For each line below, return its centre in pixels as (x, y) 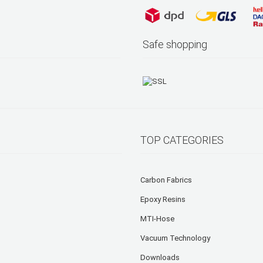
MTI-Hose (157, 218)
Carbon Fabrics (166, 180)
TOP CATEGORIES (182, 140)
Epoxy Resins (163, 199)
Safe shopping (175, 45)
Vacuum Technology (175, 238)
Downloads (160, 257)
